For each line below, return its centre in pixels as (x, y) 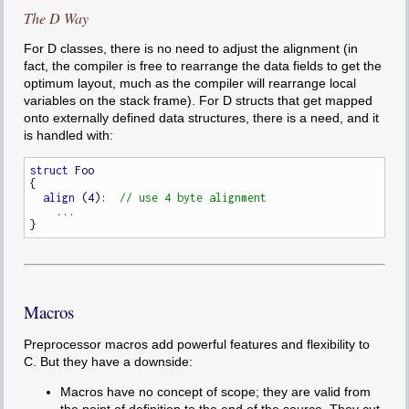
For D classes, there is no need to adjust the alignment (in (190, 48)
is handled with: (68, 135)
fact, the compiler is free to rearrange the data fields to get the (202, 65)
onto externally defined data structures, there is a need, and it (201, 117)
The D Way (56, 17)
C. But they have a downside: (108, 362)
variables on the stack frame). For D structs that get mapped (198, 100)
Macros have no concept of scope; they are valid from (215, 392)
